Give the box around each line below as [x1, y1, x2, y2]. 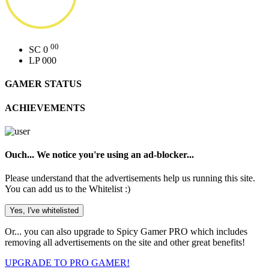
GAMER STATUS [5, 79, 82, 89]
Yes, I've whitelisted [10, 206, 79, 216]
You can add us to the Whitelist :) [5, 184, 130, 195]
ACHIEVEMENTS [5, 102, 85, 113]
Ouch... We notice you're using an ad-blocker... [5, 150, 194, 160]
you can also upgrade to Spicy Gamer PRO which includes [24, 226, 247, 237]
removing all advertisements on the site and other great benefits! [5, 237, 245, 248]
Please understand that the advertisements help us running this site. [5, 173, 255, 184]
